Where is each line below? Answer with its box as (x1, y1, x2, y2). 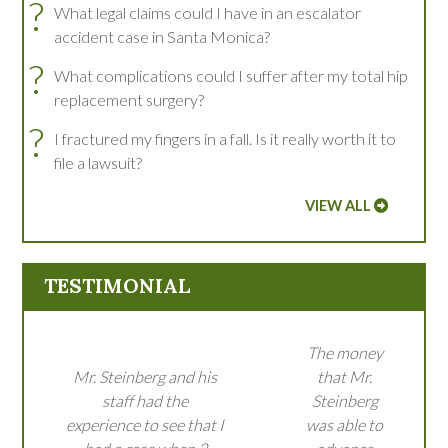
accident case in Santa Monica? (54, 27, 271, 47)
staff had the (102, 391, 189, 411)
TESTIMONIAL (44, 273, 191, 299)
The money (306, 343, 383, 363)
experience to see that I (66, 415, 225, 435)
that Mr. (317, 367, 373, 387)
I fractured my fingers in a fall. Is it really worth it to (54, 129, 397, 149)
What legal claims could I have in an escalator (54, 3, 362, 23)
